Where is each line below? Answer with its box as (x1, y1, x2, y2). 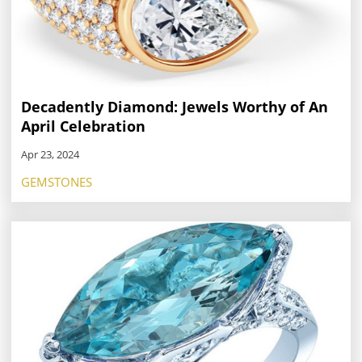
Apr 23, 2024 (21, 146, 79, 162)
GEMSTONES (21, 173, 92, 190)
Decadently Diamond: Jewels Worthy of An (21, 96, 328, 116)
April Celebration (21, 116, 145, 136)
